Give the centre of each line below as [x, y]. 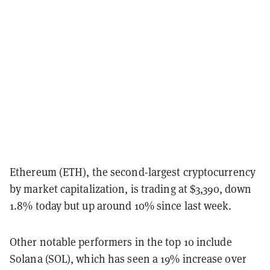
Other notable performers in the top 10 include [121, 242]
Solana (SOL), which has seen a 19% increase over [128, 259]
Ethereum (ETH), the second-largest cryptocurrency [133, 172]
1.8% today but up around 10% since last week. [121, 206]
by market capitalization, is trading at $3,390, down [131, 189]
